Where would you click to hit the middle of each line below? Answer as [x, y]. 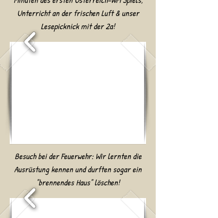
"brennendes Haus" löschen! [78, 182]
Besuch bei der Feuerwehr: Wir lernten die [78, 156]
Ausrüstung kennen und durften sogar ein [78, 169]
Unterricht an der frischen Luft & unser [78, 13]
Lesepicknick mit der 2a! [78, 26]
